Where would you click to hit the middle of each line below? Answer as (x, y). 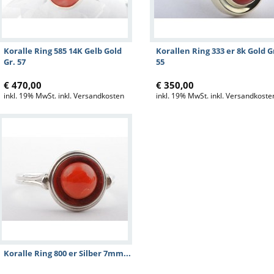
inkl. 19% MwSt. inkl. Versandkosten (64, 96)
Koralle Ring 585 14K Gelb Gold (63, 51)
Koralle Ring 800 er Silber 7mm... (67, 253)
